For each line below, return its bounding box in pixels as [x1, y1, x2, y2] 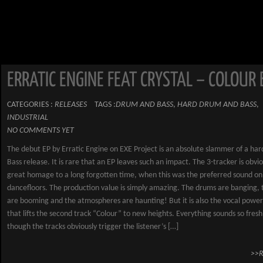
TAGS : [95, 100, 116, 109]
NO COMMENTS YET [7, 126, 74, 135]
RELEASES [55, 100, 87, 109]
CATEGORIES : [7, 100, 55, 109]
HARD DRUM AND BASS [177, 100, 257, 109]
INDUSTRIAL [7, 113, 48, 122]
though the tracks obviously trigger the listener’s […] [7, 222, 178, 231]
